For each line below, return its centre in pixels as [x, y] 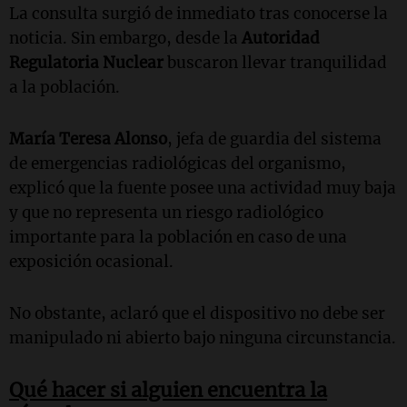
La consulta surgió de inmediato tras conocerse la [199, 13]
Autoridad [281, 38]
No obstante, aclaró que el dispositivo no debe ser [197, 313]
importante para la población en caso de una [178, 237]
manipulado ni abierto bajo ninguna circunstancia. [203, 338]
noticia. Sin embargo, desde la [125, 38]
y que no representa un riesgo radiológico [166, 212]
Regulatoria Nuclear [86, 62]
